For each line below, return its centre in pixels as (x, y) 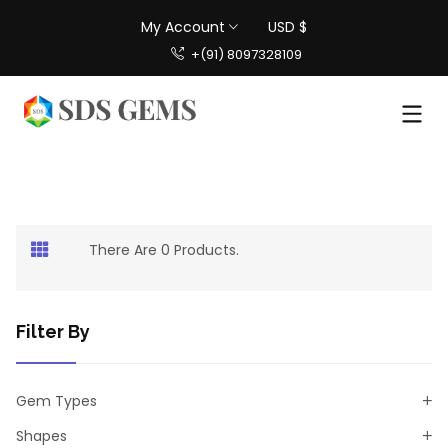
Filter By (53, 332)
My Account (185, 27)
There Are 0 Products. (164, 250)
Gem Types (56, 401)
